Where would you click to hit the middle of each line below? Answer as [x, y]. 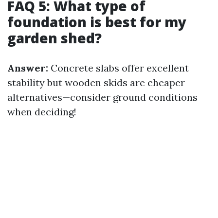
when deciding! [42, 112]
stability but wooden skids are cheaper [96, 83]
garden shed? [54, 38]
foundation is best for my [97, 22]
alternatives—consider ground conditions [102, 97]
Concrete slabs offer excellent [118, 68]
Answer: [28, 68]
